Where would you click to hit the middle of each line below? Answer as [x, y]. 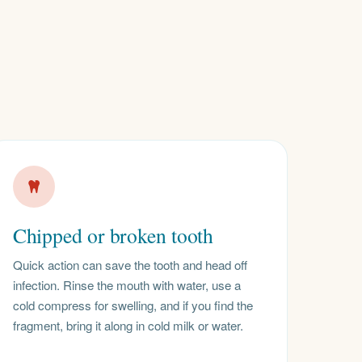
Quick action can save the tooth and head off [130, 264]
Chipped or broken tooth [113, 236]
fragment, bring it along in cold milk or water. [128, 325]
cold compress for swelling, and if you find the [133, 305]
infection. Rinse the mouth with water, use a [126, 284]
